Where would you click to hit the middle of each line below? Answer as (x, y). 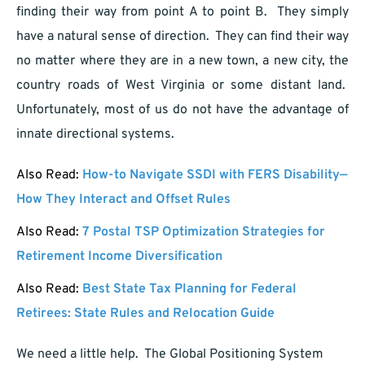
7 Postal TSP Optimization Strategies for (204, 233)
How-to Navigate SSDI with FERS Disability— (215, 176)
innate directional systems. (95, 135)
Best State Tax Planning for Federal (189, 290)
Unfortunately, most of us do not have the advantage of (182, 110)
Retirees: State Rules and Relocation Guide (145, 314)
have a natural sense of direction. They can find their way (182, 37)
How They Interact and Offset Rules (123, 200)
